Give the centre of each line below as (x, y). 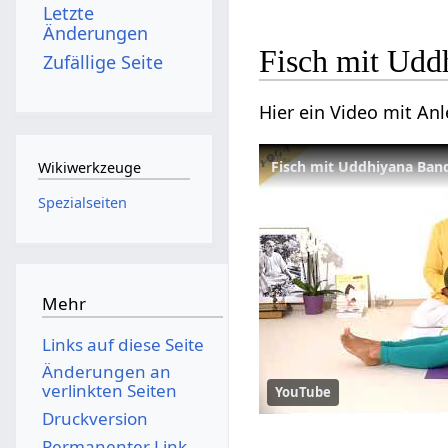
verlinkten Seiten (109, 391)
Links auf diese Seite (122, 344)
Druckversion (94, 418)
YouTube (303, 391)
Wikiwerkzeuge (89, 168)
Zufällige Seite (103, 61)
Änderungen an (106, 372)
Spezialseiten (82, 202)
